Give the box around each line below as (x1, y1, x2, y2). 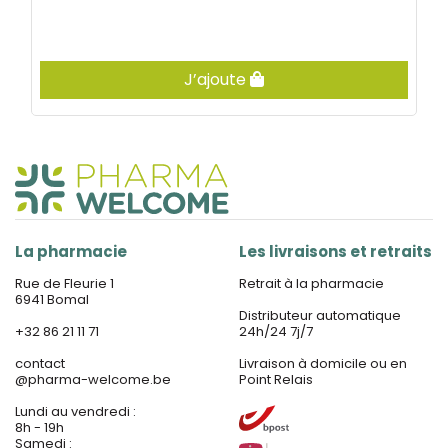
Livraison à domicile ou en (239, 354, 407, 373)
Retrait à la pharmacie (239, 274, 384, 293)
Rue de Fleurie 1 (15, 274, 114, 293)
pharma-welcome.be (28, 370, 171, 389)
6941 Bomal (15, 290, 89, 309)
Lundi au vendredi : (15, 402, 136, 421)
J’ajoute (184, 68, 250, 91)
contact (15, 354, 65, 373)
